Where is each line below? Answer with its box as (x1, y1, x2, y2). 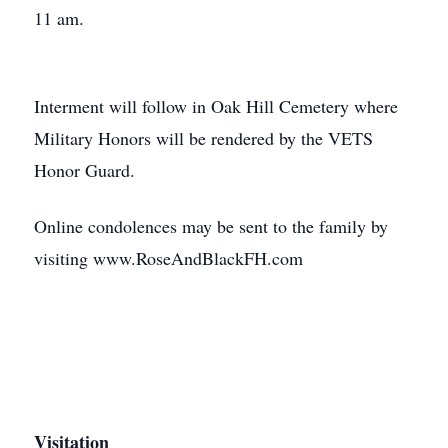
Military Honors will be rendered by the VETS (34, 126, 373, 150)
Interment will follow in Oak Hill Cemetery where (34, 94, 398, 118)
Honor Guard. (34, 158, 135, 182)
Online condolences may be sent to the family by (34, 214, 388, 238)
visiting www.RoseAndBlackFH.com (34, 246, 303, 270)
